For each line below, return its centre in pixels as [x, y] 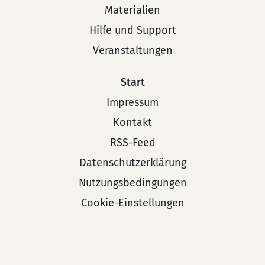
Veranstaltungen [132, 50]
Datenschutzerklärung [132, 163]
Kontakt [132, 122]
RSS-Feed [132, 143]
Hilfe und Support [132, 30]
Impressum [132, 102]
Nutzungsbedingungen [132, 183]
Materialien [132, 10]
